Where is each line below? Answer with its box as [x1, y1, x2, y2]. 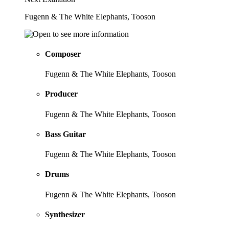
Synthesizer [45, 210, 85, 219]
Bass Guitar [45, 129, 86, 139]
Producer [45, 89, 78, 99]
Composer [45, 49, 81, 58]
